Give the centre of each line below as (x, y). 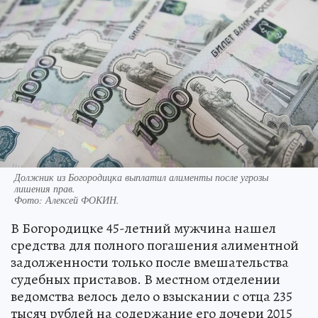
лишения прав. (45, 188)
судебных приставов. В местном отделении (146, 279)
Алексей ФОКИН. (82, 199)
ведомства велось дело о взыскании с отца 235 (152, 296)
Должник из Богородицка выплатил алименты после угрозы (141, 177)
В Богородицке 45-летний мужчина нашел (143, 228)
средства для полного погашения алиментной (155, 245)
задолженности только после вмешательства (150, 262)
